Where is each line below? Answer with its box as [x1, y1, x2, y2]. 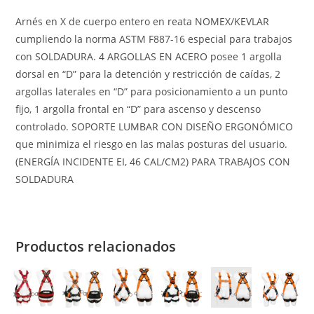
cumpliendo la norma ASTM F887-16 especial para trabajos [15, 32, 293, 46]
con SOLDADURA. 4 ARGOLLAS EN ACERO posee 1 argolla [15, 49, 282, 63]
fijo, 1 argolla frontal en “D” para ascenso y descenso [15, 102, 261, 116]
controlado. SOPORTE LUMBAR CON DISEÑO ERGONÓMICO [15, 119, 294, 133]
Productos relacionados [15, 236, 177, 256]
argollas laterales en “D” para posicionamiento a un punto [15, 84, 288, 98]
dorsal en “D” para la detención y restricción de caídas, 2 [15, 67, 281, 81]
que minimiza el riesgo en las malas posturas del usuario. [15, 137, 288, 151]
